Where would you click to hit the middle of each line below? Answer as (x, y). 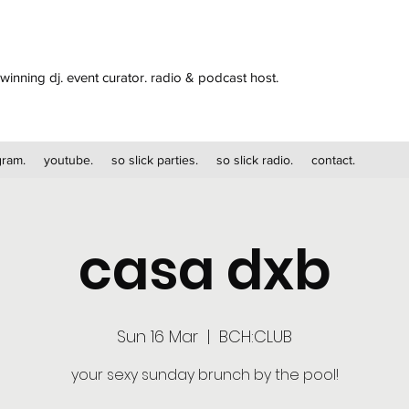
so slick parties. (155, 160)
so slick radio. (255, 160)
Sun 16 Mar (157, 336)
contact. (333, 160)
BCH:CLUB (256, 336)
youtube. (68, 160)
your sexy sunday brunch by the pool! (204, 375)
